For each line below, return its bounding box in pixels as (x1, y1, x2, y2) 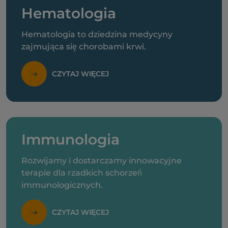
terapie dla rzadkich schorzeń (21, 168, 142, 178)
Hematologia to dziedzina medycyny (21, 30, 173, 39)
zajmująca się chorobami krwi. (21, 42, 146, 51)
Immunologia (21, 131, 120, 148)
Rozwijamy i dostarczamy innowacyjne (21, 156, 182, 165)
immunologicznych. (21, 180, 103, 190)
